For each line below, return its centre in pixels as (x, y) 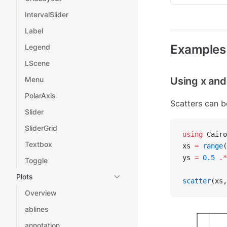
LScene (37, 63)
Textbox (39, 144)
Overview (41, 193)
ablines (37, 209)
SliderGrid (41, 128)
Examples (198, 49)
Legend (37, 47)
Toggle (36, 160)
